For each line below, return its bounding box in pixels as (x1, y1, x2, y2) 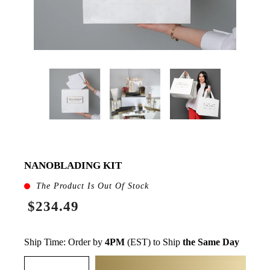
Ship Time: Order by (24, 236, 105, 247)
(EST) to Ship (125, 236, 183, 247)
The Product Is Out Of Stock (36, 181, 149, 190)
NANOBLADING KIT (24, 159, 122, 171)
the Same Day (183, 236, 239, 247)
